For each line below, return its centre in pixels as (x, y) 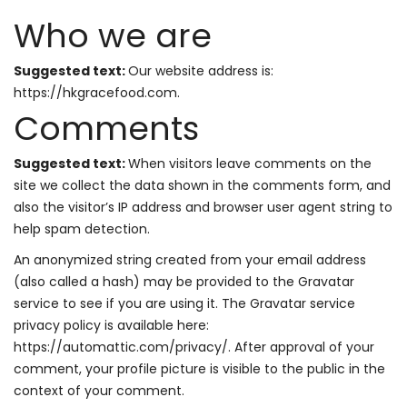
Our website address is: (201, 71)
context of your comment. (99, 391)
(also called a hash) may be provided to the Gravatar (184, 282)
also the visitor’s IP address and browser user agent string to (203, 207)
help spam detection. (82, 229)
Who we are (113, 36)
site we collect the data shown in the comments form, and (202, 185)
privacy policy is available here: (111, 325)
